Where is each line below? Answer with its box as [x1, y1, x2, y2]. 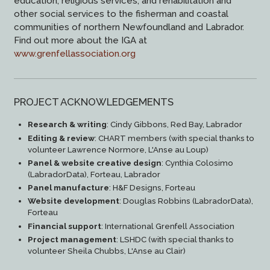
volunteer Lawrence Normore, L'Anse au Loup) [27, 145, 209, 154]
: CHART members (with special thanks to [94, 133, 254, 143]
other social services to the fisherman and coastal [13, 8, 228, 20]
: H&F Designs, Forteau [108, 183, 195, 193]
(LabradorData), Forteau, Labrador [27, 169, 160, 179]
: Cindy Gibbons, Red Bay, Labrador [106, 120, 242, 130]
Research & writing [27, 120, 107, 130]
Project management [27, 235, 116, 245]
